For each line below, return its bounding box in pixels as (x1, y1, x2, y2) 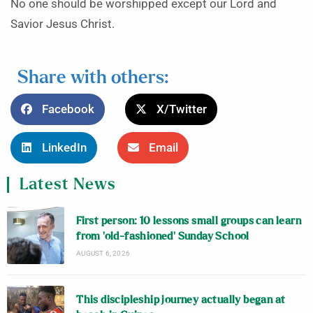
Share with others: (17, 68, 168, 87)
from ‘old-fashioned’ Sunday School (76, 231, 249, 242)
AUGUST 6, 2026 (76, 249, 131, 257)
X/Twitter (156, 102, 207, 116)
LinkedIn (42, 140, 87, 154)
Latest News (20, 177, 116, 194)
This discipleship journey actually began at (76, 294, 286, 305)
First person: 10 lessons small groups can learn (76, 215, 302, 226)
